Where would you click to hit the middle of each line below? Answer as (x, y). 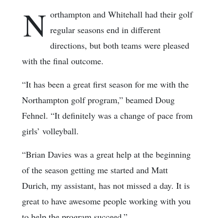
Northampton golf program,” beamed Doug (98, 100)
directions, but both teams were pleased (120, 45)
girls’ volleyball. (50, 131)
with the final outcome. (63, 61)
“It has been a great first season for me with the (105, 84)
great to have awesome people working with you (106, 201)
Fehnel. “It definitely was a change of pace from (107, 116)
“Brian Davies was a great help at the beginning (106, 154)
